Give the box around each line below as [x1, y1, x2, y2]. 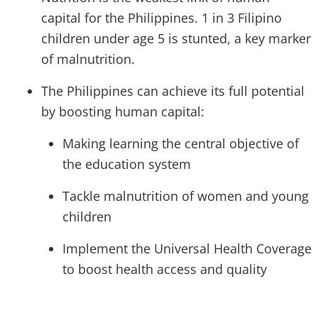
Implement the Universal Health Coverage [62, 240, 312, 258]
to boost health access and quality [62, 261, 267, 278]
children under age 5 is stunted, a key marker [41, 30, 311, 48]
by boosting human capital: [41, 103, 204, 121]
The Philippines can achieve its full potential [41, 82, 305, 100]
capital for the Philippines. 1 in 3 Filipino [41, 9, 282, 27]
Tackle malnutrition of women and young [62, 187, 309, 205]
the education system [62, 155, 191, 173]
